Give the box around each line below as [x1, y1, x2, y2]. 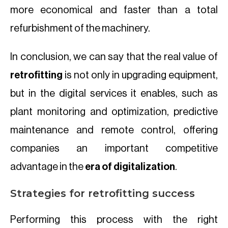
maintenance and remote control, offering [10, 125, 218, 135]
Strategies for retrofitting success [10, 187, 195, 199]
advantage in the [10, 162, 85, 172]
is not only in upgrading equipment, [65, 70, 218, 80]
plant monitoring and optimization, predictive [10, 107, 218, 117]
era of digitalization [85, 162, 175, 172]
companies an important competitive [10, 144, 218, 154]
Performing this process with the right [10, 215, 218, 225]
